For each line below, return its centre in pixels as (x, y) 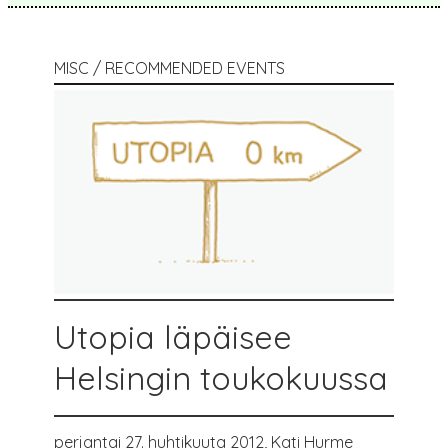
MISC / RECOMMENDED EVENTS (169, 67)
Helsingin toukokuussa (221, 377)
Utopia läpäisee (173, 336)
